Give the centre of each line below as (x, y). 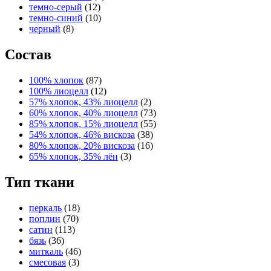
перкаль (45, 207)
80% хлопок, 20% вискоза (82, 145)
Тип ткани (40, 182)
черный (45, 28)
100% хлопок (56, 80)
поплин (45, 218)
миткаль (46, 251)
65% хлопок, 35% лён (73, 156)
